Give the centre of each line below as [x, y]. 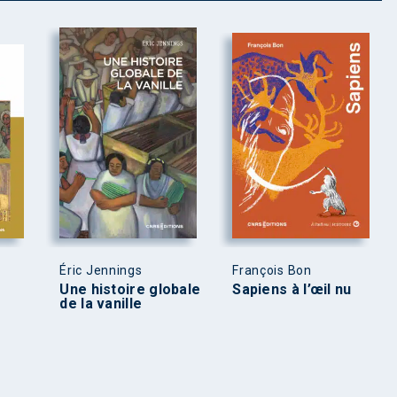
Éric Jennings [101, 270]
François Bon [272, 270]
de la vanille [101, 303]
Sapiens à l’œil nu [292, 289]
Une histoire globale [130, 289]
